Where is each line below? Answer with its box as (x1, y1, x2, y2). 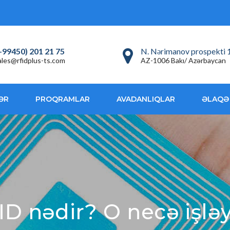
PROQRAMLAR (35, 94, 90, 104)
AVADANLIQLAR (117, 94, 175, 104)
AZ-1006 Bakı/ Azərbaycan (141, 56, 226, 65)
